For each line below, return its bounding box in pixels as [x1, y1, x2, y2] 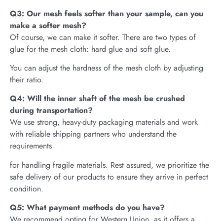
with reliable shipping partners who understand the [10, 128, 177, 140]
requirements [10, 140, 52, 152]
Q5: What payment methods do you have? [10, 202, 165, 214]
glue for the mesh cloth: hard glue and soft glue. [10, 43, 171, 55]
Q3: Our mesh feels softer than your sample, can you [10, 7, 203, 19]
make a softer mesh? [10, 19, 86, 31]
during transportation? [10, 105, 93, 116]
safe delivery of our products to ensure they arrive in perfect [10, 171, 208, 183]
